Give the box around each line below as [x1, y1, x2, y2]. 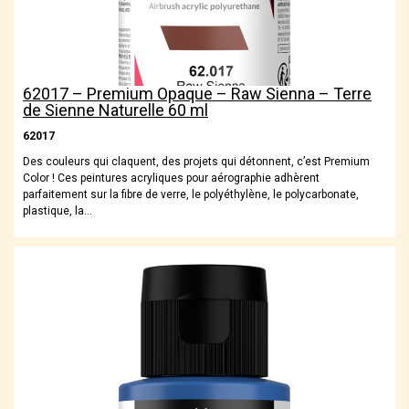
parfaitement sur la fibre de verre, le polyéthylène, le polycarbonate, [23, 188, 359, 202]
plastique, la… [23, 204, 92, 218]
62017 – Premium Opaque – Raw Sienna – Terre [23, 84, 372, 104]
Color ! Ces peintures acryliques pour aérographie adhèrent [23, 172, 320, 185]
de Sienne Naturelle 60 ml [23, 100, 208, 121]
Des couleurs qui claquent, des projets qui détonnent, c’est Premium [23, 155, 370, 169]
